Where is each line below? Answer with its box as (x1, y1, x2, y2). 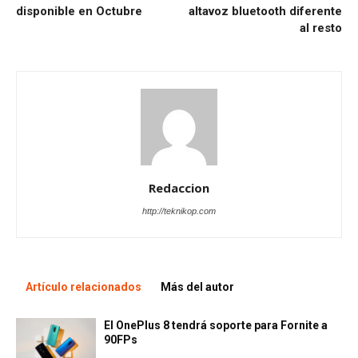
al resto (300, 20, 342, 35)
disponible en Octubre (16, 3, 142, 18)
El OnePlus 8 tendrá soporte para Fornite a (104, 318, 328, 332)
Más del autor (161, 280, 234, 293)
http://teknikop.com (142, 205, 216, 216)
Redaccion (149, 179, 209, 196)
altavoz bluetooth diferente (189, 3, 342, 18)
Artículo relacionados (26, 280, 141, 293)
